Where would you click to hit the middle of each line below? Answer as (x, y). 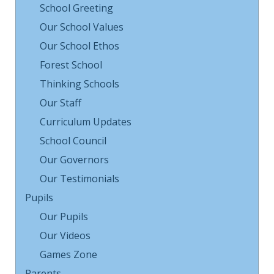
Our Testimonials (80, 179)
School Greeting (76, 8)
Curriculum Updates (86, 122)
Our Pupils (64, 217)
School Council (73, 141)
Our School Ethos (80, 46)
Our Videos (65, 235)
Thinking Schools (80, 84)
